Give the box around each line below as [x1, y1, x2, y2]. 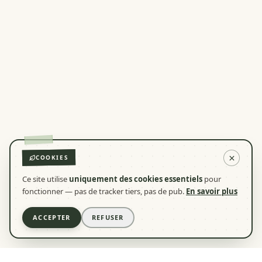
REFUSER [91, 213, 124, 222]
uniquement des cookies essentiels [69, 174, 202, 184]
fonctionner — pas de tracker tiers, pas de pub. [22, 186, 184, 196]
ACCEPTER [33, 213, 71, 222]
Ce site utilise [22, 174, 69, 184]
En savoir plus [186, 186, 237, 196]
